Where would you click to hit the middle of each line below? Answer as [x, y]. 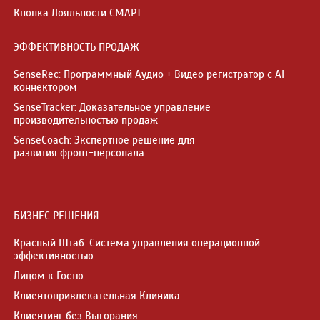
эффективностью [54, 255]
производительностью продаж [86, 120]
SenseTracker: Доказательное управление [112, 107]
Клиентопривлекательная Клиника [97, 295]
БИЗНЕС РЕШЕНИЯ [56, 215]
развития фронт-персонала [79, 152]
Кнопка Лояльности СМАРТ [77, 12]
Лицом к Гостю [49, 275]
